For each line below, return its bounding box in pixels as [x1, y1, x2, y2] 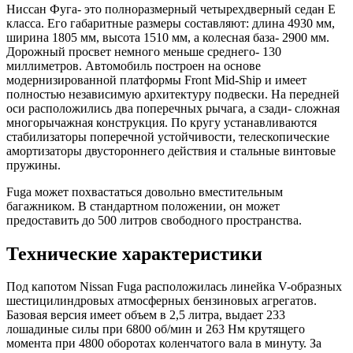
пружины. [6, 158, 61, 172]
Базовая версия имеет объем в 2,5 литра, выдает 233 [6, 308, 285, 322]
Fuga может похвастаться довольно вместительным [6, 184, 283, 199]
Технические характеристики [6, 243, 262, 264]
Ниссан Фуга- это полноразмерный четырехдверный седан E [6, 2, 336, 16]
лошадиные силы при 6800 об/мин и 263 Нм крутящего [6, 322, 305, 336]
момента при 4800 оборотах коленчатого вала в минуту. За [6, 336, 321, 351]
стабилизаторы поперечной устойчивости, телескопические [6, 129, 329, 143]
